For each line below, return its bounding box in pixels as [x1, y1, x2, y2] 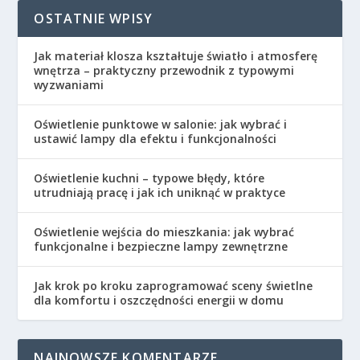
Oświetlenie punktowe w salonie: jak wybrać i [34, 117, 288, 133]
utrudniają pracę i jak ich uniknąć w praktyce [34, 185, 286, 201]
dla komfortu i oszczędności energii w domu [34, 292, 284, 309]
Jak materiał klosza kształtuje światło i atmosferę [34, 48, 318, 64]
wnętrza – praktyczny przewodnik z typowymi [34, 63, 295, 79]
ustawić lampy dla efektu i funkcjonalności [34, 131, 277, 147]
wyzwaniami [34, 77, 104, 93]
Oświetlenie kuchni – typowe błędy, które [34, 170, 265, 186]
